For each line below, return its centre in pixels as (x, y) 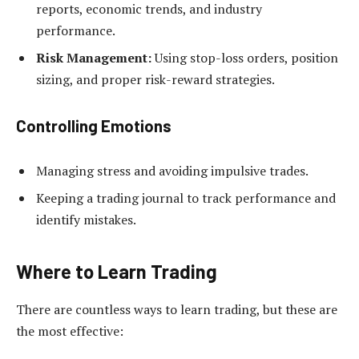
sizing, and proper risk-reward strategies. (155, 79)
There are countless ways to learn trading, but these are (177, 310)
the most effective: (70, 331)
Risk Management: (94, 57)
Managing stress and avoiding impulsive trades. (172, 171)
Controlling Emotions (94, 125)
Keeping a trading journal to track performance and (186, 198)
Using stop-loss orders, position (245, 57)
